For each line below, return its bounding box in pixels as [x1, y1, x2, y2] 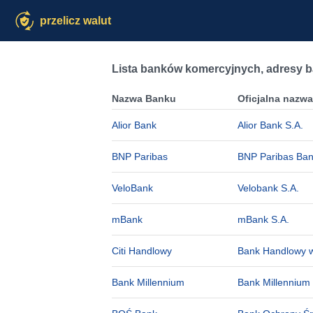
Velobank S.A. [238, 182, 299, 194]
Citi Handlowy [112, 245, 172, 256]
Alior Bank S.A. [238, 119, 303, 131]
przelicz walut [40, 15, 111, 27]
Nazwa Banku [112, 93, 176, 104]
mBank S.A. [238, 214, 289, 225]
